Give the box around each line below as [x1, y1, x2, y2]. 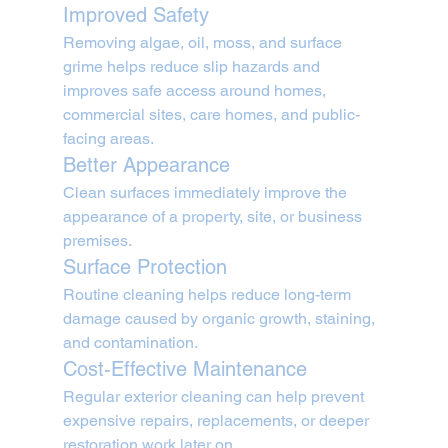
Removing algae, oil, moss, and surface [62, 33, 346, 53]
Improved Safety [62, 3, 209, 28]
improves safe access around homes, [62, 81, 330, 101]
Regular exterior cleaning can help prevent [62, 387, 368, 407]
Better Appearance [62, 153, 230, 178]
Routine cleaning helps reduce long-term [62, 285, 355, 305]
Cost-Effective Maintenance [62, 357, 307, 382]
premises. [62, 231, 132, 251]
